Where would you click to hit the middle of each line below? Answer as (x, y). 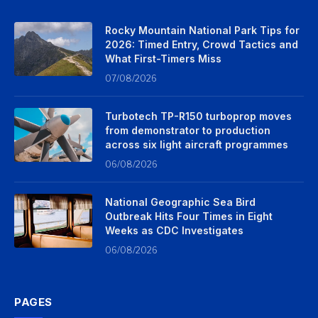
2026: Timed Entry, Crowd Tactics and (202, 45)
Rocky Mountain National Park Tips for (202, 31)
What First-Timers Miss (163, 59)
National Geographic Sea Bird (180, 202)
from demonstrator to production (188, 131)
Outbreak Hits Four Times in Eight (189, 216)
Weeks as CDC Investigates (174, 231)
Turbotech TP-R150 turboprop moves (198, 116)
